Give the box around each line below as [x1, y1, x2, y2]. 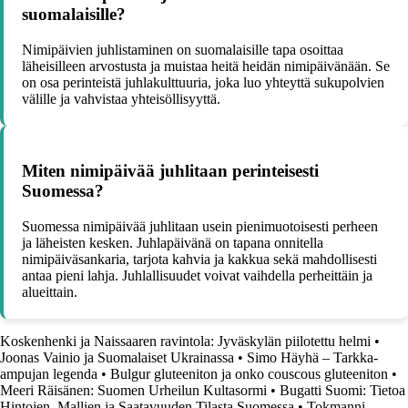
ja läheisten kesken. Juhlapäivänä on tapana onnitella [22, 234, 323, 250]
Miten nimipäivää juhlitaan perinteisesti [22, 160, 319, 180]
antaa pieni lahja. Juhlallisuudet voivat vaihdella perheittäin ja [22, 267, 372, 283]
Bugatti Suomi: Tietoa [280, 382, 405, 398]
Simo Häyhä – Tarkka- [247, 349, 378, 365]
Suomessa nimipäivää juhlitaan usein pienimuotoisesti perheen [22, 218, 378, 234]
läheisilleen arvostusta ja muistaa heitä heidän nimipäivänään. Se [22, 58, 390, 75]
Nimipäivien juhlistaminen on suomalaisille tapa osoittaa [22, 42, 343, 58]
